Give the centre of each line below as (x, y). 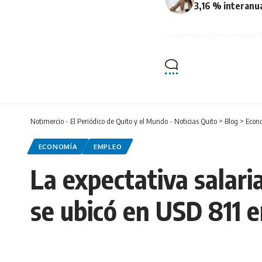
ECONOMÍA (58, 146)
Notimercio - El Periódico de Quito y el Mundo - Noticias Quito (124, 121)
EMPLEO (108, 146)
